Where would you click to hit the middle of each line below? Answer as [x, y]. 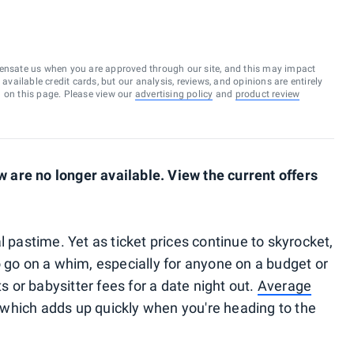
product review [267, 94]
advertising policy [174, 94]
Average [284, 286]
